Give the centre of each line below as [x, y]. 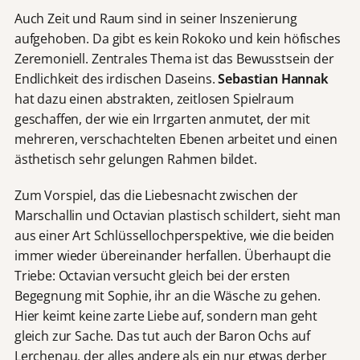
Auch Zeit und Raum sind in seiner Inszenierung [155, 19]
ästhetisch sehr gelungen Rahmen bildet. [135, 160]
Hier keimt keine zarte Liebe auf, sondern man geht [166, 315]
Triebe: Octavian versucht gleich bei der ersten [152, 275]
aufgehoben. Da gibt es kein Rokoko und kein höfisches [177, 39]
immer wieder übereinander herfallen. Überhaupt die [172, 255]
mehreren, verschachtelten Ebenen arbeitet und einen [176, 139]
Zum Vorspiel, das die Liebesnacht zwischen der [156, 195]
